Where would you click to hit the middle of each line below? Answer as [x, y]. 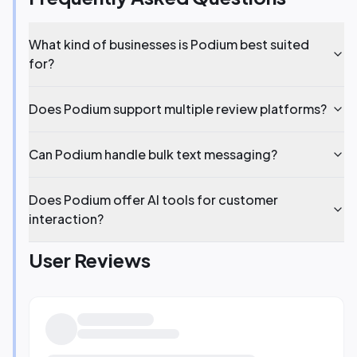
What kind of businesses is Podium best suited [169, 44]
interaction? [66, 219]
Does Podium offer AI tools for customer [153, 200]
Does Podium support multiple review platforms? [178, 109]
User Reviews [90, 260]
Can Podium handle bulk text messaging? [153, 154]
